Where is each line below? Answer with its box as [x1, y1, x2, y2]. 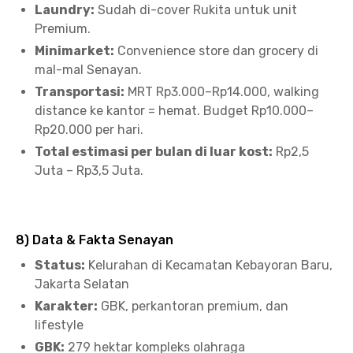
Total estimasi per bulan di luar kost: [35, 144, 273, 159]
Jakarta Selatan [35, 277, 129, 292]
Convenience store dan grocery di [114, 43, 318, 58]
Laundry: [35, 2, 95, 17]
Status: [35, 258, 85, 273]
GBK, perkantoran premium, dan [98, 299, 288, 314]
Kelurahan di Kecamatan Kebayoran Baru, [85, 258, 333, 273]
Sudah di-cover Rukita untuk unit [95, 2, 297, 17]
